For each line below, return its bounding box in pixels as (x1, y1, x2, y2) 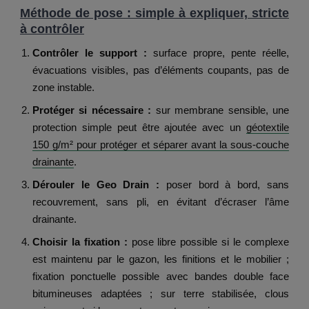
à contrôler (20, 22, 84, 37)
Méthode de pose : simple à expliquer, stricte (20, 6, 289, 21)
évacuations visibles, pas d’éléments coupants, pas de (32, 64, 289, 77)
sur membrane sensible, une (151, 104, 290, 117)
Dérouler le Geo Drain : (32, 179, 160, 191)
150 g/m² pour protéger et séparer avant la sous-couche (32, 139, 289, 151)
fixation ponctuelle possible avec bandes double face (32, 270, 289, 283)
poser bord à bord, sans (159, 179, 290, 191)
